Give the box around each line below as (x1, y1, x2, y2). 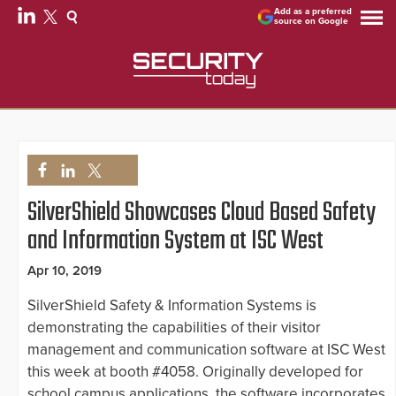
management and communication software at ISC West (27, 340, 385, 360)
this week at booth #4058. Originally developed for (27, 362, 363, 382)
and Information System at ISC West (27, 221, 324, 263)
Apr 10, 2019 (27, 263, 102, 279)
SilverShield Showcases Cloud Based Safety (27, 193, 376, 234)
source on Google (274, 16, 349, 27)
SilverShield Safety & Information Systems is (27, 296, 316, 316)
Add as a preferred (274, 6, 353, 17)
